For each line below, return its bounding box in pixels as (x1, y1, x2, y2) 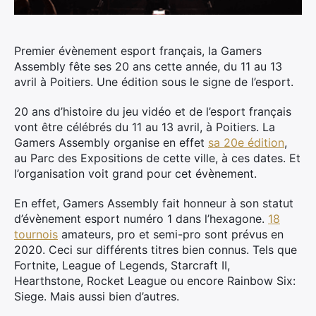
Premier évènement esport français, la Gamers (14, 44, 262, 58)
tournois (14, 227, 58, 241)
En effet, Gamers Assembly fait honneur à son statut (14, 196, 293, 210)
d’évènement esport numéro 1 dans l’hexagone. (14, 212, 268, 226)
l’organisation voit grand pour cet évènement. (14, 166, 257, 181)
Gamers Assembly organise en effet (14, 135, 208, 150)
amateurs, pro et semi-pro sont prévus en (58, 227, 284, 241)
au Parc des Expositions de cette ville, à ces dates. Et (14, 151, 300, 165)
